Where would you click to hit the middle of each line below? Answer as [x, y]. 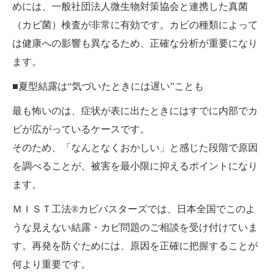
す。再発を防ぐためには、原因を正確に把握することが [135, 246]
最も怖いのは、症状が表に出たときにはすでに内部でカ [135, 110]
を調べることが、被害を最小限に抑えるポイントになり [135, 166]
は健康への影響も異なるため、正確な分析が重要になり [135, 43]
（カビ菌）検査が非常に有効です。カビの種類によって [135, 25]
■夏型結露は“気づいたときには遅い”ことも [108, 86]
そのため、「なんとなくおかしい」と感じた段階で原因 [135, 147]
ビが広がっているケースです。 [81, 129]
